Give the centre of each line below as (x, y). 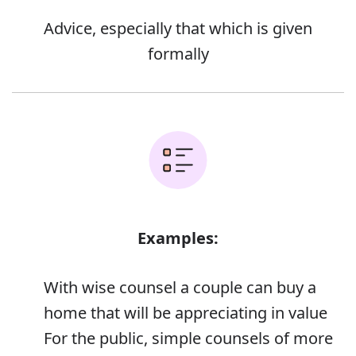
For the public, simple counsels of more (188, 339)
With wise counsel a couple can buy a (180, 288)
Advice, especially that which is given (178, 29)
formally (178, 54)
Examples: (178, 238)
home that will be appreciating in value (186, 313)
